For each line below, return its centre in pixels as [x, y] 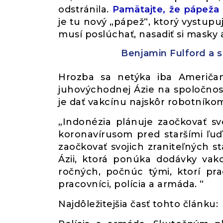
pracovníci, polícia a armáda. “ [131, 184]
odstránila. [85, 9]
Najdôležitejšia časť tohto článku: [138, 204]
